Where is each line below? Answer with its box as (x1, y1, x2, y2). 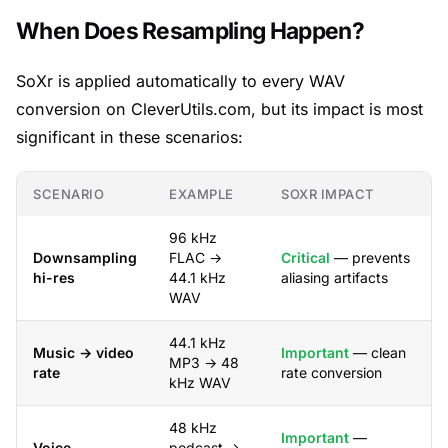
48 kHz (169, 419, 217, 436)
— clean (349, 344, 406, 361)
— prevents (330, 249, 410, 266)
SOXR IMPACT (281, 186, 374, 202)
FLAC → (169, 249, 222, 266)
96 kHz (169, 229, 217, 246)
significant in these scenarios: (16, 127, 243, 147)
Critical (281, 249, 330, 266)
